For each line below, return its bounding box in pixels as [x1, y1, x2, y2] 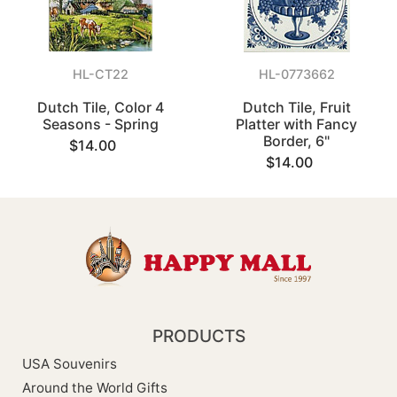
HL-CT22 [72, 66, 128, 82]
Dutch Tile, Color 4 [36, 98, 164, 117]
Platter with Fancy [236, 115, 358, 134]
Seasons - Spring [42, 115, 159, 134]
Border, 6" [263, 132, 331, 151]
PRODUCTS [152, 324, 245, 346]
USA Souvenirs [22, 354, 117, 372]
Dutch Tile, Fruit [242, 98, 351, 117]
